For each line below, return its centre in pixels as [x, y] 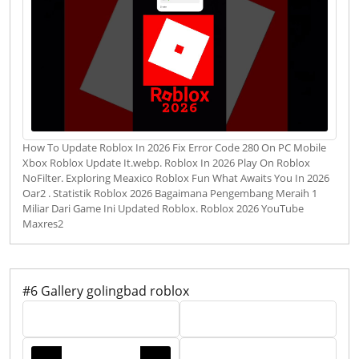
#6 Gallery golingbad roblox [106, 291]
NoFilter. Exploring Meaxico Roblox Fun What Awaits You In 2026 [176, 178]
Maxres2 [43, 224]
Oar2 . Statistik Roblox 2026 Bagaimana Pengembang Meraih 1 [170, 194]
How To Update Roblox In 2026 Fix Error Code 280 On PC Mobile [174, 148]
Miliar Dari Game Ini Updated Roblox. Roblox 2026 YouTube [163, 209]
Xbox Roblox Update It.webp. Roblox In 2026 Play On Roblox [166, 163]
